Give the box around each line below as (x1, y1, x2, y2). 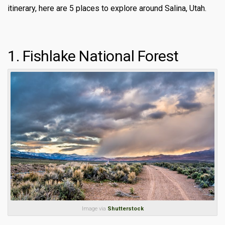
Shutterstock (107, 205, 144, 212)
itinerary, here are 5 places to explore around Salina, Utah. (8, 3, 206, 13)
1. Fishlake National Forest (8, 47, 179, 65)
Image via (81, 205, 107, 212)
